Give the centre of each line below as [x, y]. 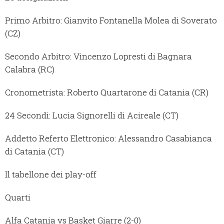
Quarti [18, 197]
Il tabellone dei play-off [51, 174]
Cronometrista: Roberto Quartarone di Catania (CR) [107, 92]
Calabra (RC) [30, 69]
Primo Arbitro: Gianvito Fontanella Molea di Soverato [111, 20]
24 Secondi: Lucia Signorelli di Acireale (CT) [92, 115]
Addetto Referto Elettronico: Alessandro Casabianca [108, 138]
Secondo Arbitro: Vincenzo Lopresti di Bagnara [98, 56]
